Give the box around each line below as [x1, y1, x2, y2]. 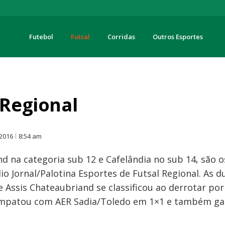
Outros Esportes [152, 32, 203, 41]
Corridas [107, 32, 135, 41]
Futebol [29, 32, 53, 41]
